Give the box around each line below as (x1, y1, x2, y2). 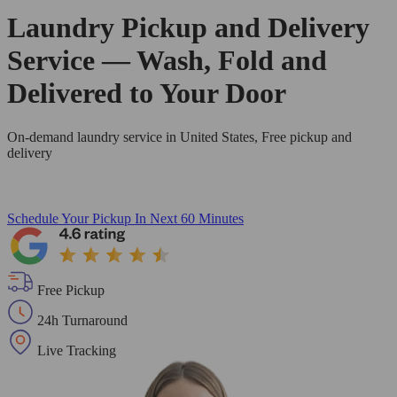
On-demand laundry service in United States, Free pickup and (7, 128, 352, 144)
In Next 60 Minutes (135, 210, 244, 226)
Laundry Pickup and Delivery (7, 12, 370, 44)
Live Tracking (37, 342, 116, 358)
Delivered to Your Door (7, 77, 286, 110)
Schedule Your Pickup (7, 210, 131, 226)
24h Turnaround (37, 312, 128, 328)
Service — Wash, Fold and (7, 44, 327, 77)
